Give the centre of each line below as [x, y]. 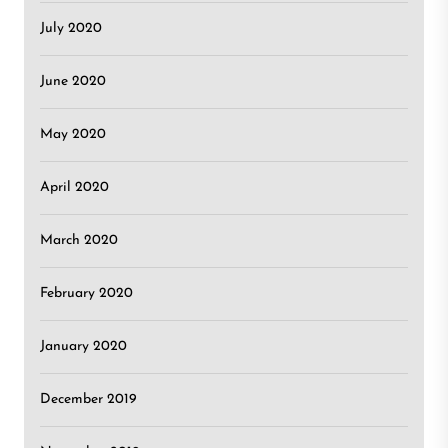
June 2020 [73, 81]
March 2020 [79, 240]
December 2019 [88, 399]
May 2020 [73, 134]
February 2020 [86, 293]
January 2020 [83, 346]
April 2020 [74, 187]
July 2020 [71, 28]
